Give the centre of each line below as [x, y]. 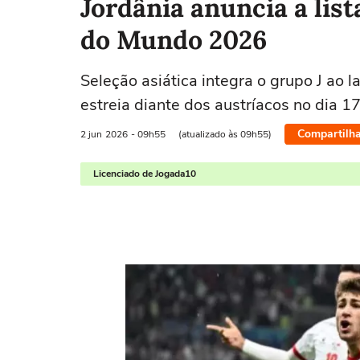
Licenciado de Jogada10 [145, 174]
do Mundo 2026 [174, 40]
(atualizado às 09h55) [225, 134]
